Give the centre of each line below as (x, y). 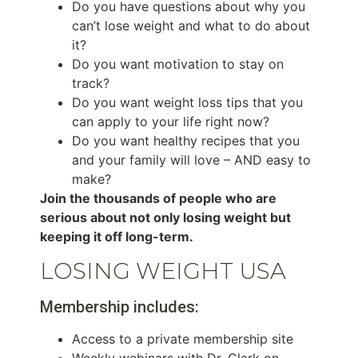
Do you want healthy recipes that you (186, 141)
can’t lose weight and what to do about (191, 26)
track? (91, 84)
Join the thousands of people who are (158, 199)
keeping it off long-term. (117, 237)
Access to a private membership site (183, 338)
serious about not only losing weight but (165, 218)
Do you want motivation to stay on (178, 64)
